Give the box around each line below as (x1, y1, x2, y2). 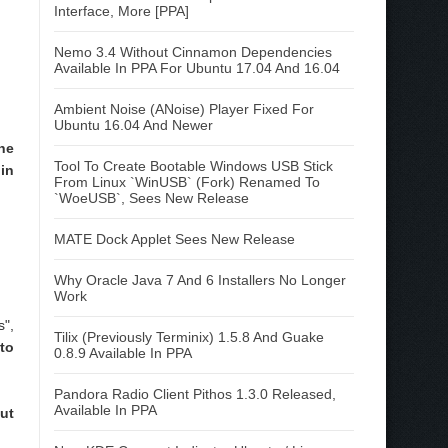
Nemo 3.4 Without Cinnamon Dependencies (54, 44, 332, 60)
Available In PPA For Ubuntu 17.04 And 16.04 (54, 60, 340, 76)
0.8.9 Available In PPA (54, 345, 192, 361)
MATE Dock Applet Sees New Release (54, 231, 295, 247)
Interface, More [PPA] (54, 3, 189, 19)
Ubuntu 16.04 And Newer (54, 117, 213, 133)
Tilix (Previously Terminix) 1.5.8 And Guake (54, 329, 324, 345)
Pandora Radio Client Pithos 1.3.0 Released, (54, 386, 336, 402)
